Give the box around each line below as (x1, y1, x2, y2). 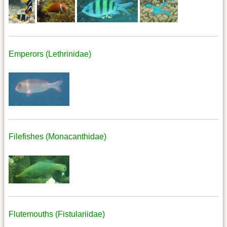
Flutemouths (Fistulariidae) (9, 209, 105, 218)
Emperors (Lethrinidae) (9, 49, 91, 58)
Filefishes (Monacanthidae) (9, 132, 106, 141)
